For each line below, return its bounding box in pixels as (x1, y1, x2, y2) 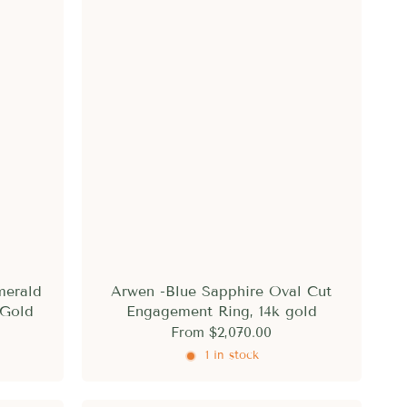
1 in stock (205, 348, 260, 363)
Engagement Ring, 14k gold (125, 302, 317, 320)
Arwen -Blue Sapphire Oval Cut (111, 282, 333, 300)
